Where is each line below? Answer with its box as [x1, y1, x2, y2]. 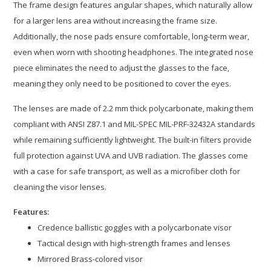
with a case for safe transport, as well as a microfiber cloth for [13, 166, 241, 177]
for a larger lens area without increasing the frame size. [13, 15, 218, 27]
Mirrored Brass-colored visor [38, 253, 143, 265]
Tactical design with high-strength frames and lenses [38, 238, 231, 249]
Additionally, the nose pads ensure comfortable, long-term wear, [13, 31, 250, 42]
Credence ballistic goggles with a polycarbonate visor [38, 222, 232, 233]
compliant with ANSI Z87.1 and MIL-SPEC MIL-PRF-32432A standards [13, 119, 256, 130]
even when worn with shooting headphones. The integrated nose [13, 47, 254, 58]
